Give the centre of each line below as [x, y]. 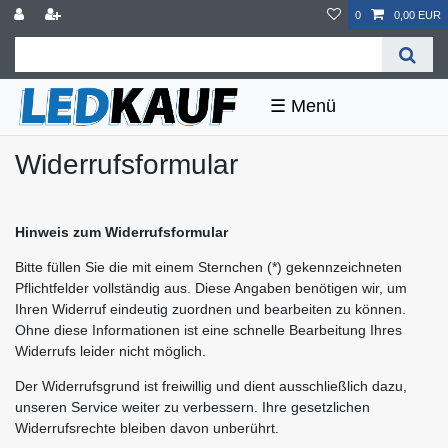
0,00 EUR [417, 15]
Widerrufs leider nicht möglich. [110, 350]
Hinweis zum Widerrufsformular [121, 231]
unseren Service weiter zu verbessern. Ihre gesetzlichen [192, 406]
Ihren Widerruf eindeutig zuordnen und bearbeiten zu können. [210, 308]
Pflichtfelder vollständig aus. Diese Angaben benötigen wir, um [211, 287]
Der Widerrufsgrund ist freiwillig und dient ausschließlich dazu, [211, 385]
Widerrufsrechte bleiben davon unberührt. [147, 427]
